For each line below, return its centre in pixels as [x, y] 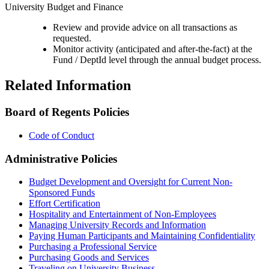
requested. [72, 38]
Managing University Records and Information [117, 225]
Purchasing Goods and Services [89, 258]
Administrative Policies [61, 159]
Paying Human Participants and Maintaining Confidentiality [142, 236]
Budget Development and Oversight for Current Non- [131, 182]
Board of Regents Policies [67, 112]
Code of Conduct [62, 135]
